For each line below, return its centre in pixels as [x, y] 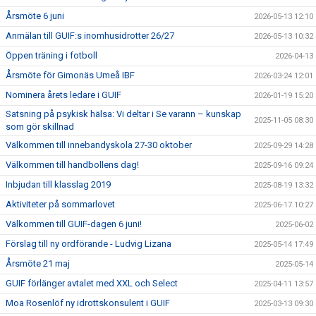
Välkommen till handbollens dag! [72, 165]
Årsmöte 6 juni [35, 16]
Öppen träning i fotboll [51, 56]
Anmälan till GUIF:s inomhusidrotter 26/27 [90, 36]
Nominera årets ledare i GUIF [63, 95]
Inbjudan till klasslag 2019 [58, 185]
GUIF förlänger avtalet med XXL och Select [92, 284]
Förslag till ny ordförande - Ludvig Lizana [89, 244]
